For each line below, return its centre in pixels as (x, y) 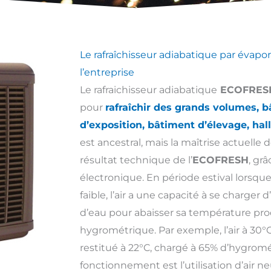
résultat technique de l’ (136, 160)
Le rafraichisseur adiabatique (149, 90)
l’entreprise (107, 72)
